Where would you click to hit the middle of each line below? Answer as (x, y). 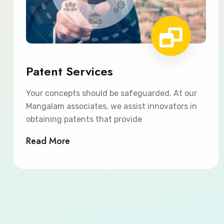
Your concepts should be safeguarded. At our (111, 93)
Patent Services (69, 71)
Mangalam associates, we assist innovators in (111, 106)
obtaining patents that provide (84, 119)
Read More (48, 141)
